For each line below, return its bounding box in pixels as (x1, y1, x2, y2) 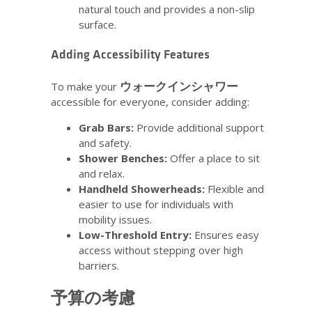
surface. (79, 17, 116, 31)
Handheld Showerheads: (79, 182, 205, 196)
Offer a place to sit (167, 151, 260, 166)
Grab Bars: (79, 120, 134, 135)
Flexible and (205, 182, 264, 196)
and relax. (79, 166, 125, 181)
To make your (51, 79, 120, 94)
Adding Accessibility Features (51, 47, 210, 63)
